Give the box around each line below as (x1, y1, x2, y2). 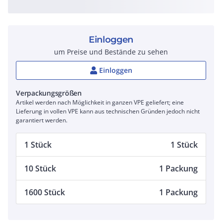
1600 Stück (24, 186, 65, 198)
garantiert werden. (16, 116, 67, 124)
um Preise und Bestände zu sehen (54, 47, 168, 56)
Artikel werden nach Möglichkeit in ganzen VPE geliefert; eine (16, 98, 184, 107)
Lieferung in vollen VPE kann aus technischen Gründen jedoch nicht (16, 107, 200, 115)
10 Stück (24, 163, 56, 174)
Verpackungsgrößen (16, 88, 82, 98)
